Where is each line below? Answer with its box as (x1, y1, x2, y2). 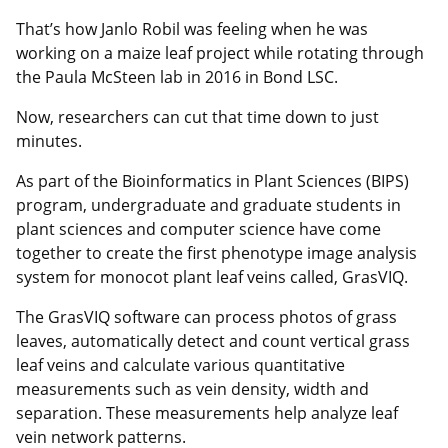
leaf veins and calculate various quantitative (16, 353, 345, 376)
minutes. (16, 129, 82, 152)
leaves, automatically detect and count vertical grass (16, 329, 410, 352)
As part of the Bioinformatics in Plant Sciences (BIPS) (16, 169, 409, 192)
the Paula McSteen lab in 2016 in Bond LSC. (16, 65, 338, 88)
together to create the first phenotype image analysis (16, 241, 417, 264)
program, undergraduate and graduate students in (16, 193, 401, 216)
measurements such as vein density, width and (16, 377, 369, 400)
